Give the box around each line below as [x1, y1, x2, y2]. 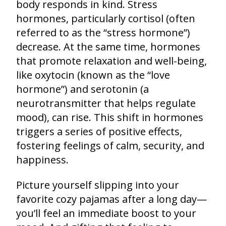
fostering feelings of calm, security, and [16, 138, 204, 152]
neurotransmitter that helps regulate [16, 96, 196, 110]
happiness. [16, 152, 69, 166]
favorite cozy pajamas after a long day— [16, 192, 207, 206]
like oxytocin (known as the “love [16, 68, 170, 82]
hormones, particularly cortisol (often [16, 11, 195, 25]
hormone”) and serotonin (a [16, 82, 149, 96]
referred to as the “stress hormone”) [16, 25, 190, 39]
